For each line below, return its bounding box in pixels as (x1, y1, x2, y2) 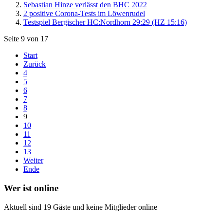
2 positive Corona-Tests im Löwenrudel (23, 9, 145, 18)
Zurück (23, 60, 46, 69)
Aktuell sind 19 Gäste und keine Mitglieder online (4, 202, 157, 211)
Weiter (23, 156, 43, 165)
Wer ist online (4, 182, 58, 193)
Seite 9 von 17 (4, 35, 48, 43)
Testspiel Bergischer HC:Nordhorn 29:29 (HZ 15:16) (23, 18, 187, 27)
